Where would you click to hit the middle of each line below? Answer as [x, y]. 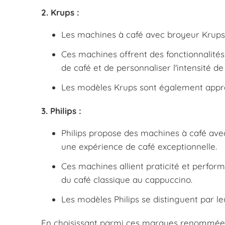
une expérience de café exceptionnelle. [139, 146]
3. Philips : [61, 110]
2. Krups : [60, 12]
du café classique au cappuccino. [127, 179]
